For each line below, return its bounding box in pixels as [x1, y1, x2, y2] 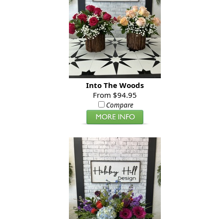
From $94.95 [93, 90, 137, 100]
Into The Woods [86, 80, 144, 90]
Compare [106, 101, 134, 110]
